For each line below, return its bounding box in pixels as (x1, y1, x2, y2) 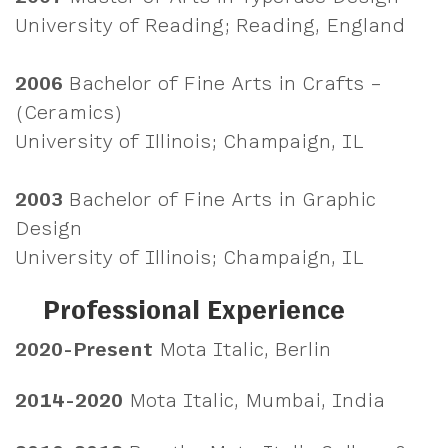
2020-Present (15, 339, 153, 360)
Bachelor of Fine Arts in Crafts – (63, 73, 382, 94)
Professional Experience (43, 294, 346, 325)
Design (15, 218, 82, 239)
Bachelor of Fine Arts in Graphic (63, 189, 376, 210)
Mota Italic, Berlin (153, 339, 331, 360)
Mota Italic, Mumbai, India (123, 391, 385, 412)
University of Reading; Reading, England (15, 15, 405, 36)
